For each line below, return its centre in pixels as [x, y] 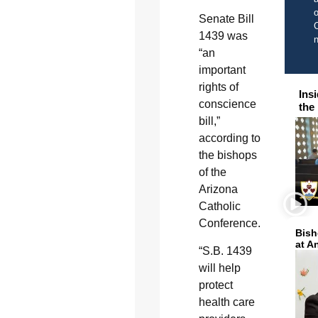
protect [215, 285]
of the [212, 172]
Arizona [218, 190]
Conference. [229, 224]
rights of [218, 87]
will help [219, 268]
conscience [227, 104]
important [222, 70]
